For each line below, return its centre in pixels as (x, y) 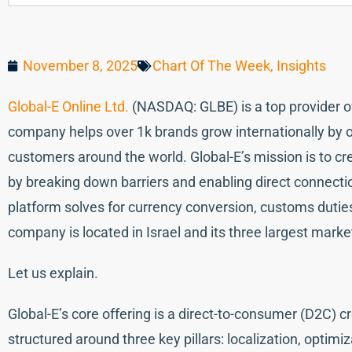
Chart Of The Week (211, 65)
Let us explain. (53, 273)
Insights (301, 65)
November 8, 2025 (80, 65)
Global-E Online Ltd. (68, 106)
